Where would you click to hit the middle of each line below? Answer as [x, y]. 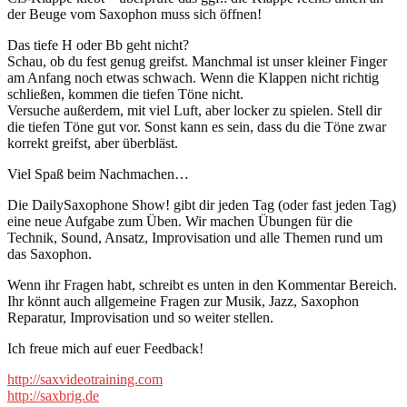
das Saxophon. [50, 254]
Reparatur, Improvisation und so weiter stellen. [140, 318]
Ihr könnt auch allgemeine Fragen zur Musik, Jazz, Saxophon [183, 302]
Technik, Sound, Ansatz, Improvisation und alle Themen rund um [195, 238]
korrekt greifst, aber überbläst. [93, 144]
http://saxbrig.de [53, 396]
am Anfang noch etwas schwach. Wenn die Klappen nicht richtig [193, 78]
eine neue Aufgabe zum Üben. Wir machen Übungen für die [180, 222]
